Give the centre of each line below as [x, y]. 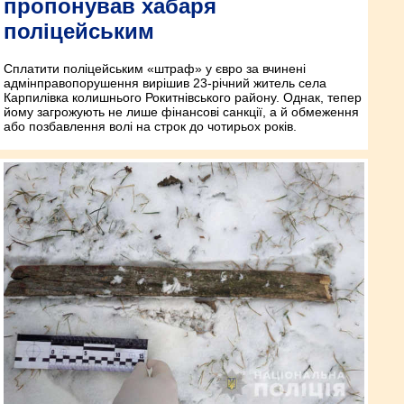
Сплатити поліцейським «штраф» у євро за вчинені [155, 69]
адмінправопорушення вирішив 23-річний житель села [165, 83]
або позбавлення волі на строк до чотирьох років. [150, 127]
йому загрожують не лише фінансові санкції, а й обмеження [181, 112]
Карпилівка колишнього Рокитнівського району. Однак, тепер [183, 98]
